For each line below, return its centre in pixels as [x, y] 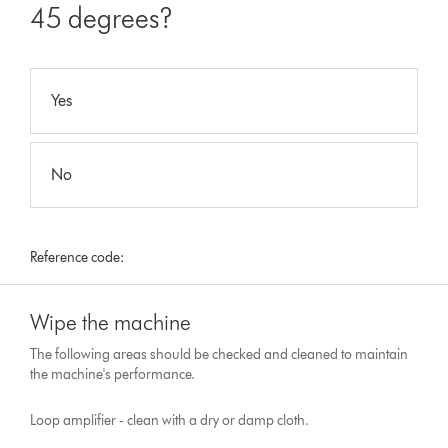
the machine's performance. [113, 375]
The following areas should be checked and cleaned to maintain [219, 355]
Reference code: [77, 258]
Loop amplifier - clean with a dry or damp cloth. [170, 421]
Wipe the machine [111, 323]
